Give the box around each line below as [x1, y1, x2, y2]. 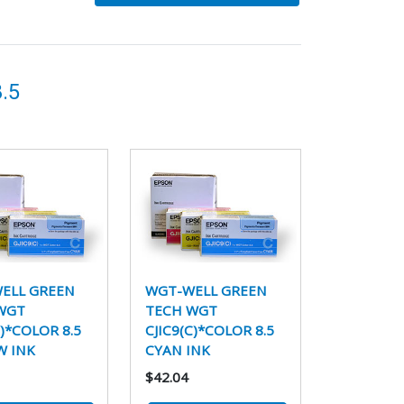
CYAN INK [145, 341, 211, 360]
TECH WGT [145, 301, 218, 320]
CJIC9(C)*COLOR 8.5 [145, 321, 275, 340]
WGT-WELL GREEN [145, 281, 268, 300]
